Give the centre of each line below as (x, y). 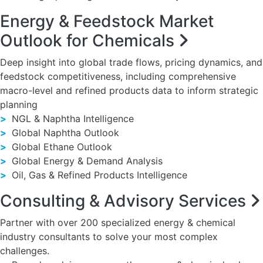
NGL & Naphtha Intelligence (71, 119)
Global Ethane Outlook (60, 147)
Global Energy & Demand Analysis (86, 161)
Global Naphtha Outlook (64, 133)
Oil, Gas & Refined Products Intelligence (98, 175)
